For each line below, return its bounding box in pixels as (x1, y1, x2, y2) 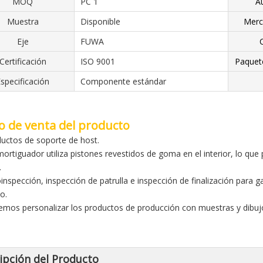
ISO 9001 (80, 56, 115, 67)
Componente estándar (80, 76, 166, 87)
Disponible (80, 16, 120, 27)
